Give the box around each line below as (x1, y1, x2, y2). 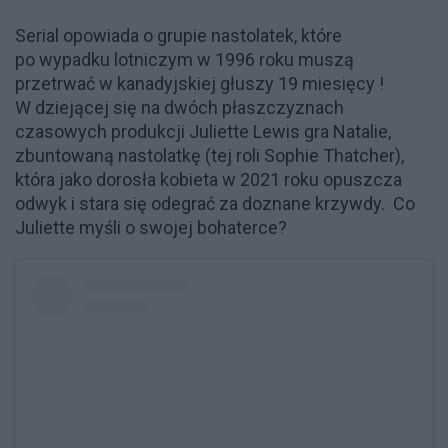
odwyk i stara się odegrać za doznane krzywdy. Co (15, 193, 415, 215)
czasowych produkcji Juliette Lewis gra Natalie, (15, 121, 391, 143)
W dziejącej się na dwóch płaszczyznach (15, 97, 344, 119)
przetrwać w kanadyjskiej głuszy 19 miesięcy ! (15, 73, 384, 95)
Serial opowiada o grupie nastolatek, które (15, 25, 342, 47)
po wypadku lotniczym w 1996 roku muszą (15, 49, 354, 71)
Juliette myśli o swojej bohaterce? (15, 217, 287, 239)
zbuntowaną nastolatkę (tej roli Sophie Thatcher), (15, 145, 404, 167)
